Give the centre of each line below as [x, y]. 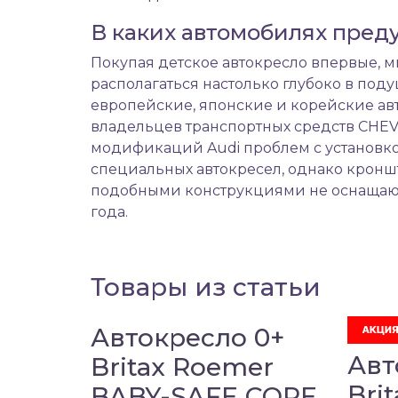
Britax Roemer [182, 366]
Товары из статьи [206, 287]
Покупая [124, 62]
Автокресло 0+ [187, 337]
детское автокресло [233, 62]
